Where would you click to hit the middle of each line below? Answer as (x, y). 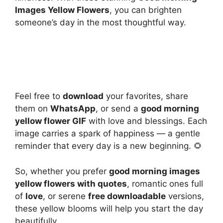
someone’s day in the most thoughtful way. (101, 22)
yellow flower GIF (51, 121)
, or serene (65, 196)
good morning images (155, 171)
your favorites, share (146, 96)
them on (33, 109)
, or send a (118, 109)
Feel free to (39, 96)
